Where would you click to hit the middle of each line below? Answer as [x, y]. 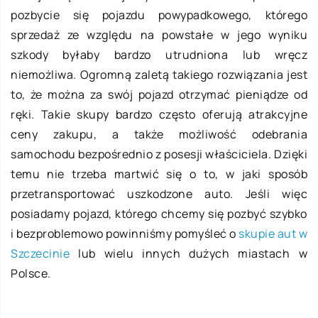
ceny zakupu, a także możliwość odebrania [159, 135]
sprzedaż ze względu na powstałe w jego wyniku [159, 35]
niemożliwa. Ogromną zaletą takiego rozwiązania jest [159, 75]
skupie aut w [273, 234]
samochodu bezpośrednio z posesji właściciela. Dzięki [159, 154]
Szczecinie [40, 254]
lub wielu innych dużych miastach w [188, 254]
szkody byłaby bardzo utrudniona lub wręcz [159, 55]
